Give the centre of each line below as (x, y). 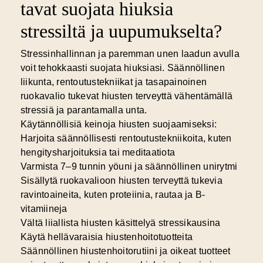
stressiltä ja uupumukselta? (121, 31)
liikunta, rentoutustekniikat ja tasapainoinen (114, 82)
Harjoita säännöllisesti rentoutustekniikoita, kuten (126, 139)
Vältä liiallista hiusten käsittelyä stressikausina (120, 223)
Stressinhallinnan (58, 54)
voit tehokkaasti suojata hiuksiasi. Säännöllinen (122, 68)
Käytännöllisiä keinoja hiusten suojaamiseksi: (119, 124)
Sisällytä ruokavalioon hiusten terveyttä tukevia (121, 181)
